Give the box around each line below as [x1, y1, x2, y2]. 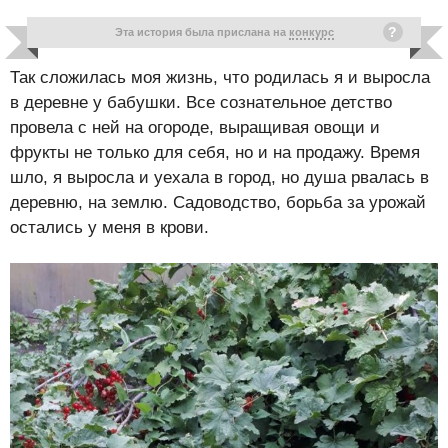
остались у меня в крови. [10, 218, 209, 237]
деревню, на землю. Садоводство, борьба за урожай [10, 193, 426, 212]
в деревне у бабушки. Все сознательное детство [10, 93, 392, 112]
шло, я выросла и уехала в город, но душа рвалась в [10, 168, 429, 187]
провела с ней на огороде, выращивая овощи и [10, 118, 380, 137]
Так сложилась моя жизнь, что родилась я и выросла [10, 68, 430, 87]
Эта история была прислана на [114, 26, 289, 38]
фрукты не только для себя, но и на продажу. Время [10, 143, 420, 162]
